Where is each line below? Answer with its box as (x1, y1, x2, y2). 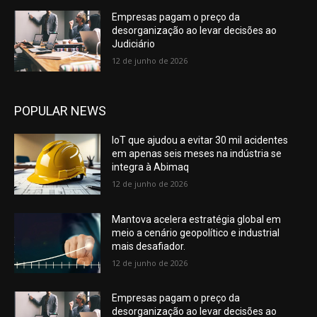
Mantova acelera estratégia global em (112, 213, 282, 225)
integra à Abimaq (112, 161, 190, 173)
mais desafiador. (112, 240, 186, 252)
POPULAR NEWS (14, 103, 106, 118)
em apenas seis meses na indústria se (112, 148, 282, 159)
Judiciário (112, 38, 156, 50)
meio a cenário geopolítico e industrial (112, 226, 280, 238)
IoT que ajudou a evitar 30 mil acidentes (112, 134, 289, 146)
